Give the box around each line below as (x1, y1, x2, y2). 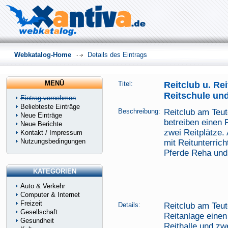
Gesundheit (20, 217, 54, 224)
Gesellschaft (20, 208, 58, 216)
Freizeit (20, 199, 42, 207)
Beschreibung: (118, 107, 160, 115)
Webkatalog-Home (14, 51, 71, 59)
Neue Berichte (20, 120, 62, 128)
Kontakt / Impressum (20, 129, 82, 136)
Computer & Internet (20, 191, 80, 198)
